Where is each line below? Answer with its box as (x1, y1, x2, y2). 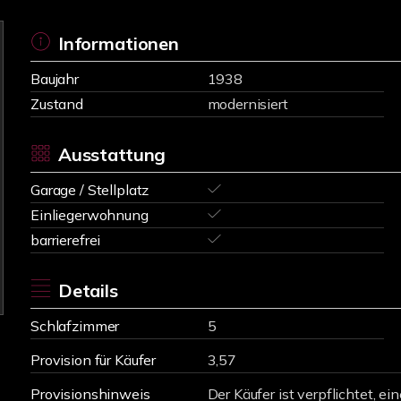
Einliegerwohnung (30, 206, 149, 224)
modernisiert (207, 95, 288, 113)
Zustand (30, 95, 83, 113)
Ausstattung (57, 143, 166, 166)
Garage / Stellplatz (30, 181, 149, 199)
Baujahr (30, 70, 79, 88)
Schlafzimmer (30, 317, 120, 335)
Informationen (57, 32, 179, 55)
